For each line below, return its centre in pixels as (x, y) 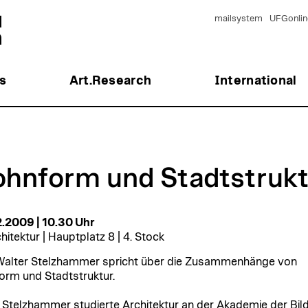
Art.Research (110, 81)
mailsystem (238, 19)
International (255, 81)
